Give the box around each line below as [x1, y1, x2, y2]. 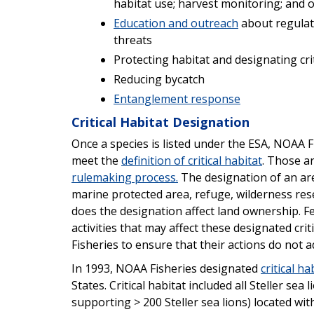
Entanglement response [114, 90, 240, 107]
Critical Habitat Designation [71, 113, 250, 130]
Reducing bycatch [114, 71, 205, 87]
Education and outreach [114, 15, 238, 31]
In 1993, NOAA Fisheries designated [71, 260, 261, 276]
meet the [71, 152, 121, 168]
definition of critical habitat [121, 152, 262, 168]
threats [114, 32, 152, 48]
